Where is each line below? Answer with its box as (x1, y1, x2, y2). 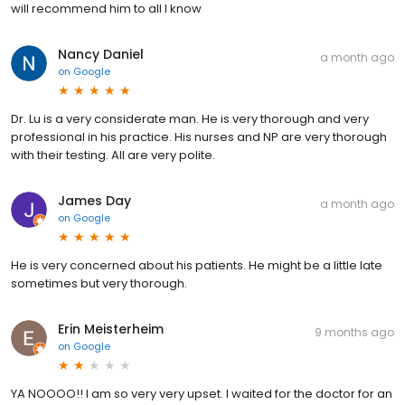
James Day (58, 192, 131, 211)
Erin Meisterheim (58, 320, 164, 339)
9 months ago (315, 325, 394, 341)
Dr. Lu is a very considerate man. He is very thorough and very (11, 110, 369, 128)
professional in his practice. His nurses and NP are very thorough (11, 128, 387, 146)
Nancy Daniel (58, 45, 144, 64)
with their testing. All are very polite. (11, 146, 215, 165)
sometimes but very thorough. (11, 275, 187, 293)
